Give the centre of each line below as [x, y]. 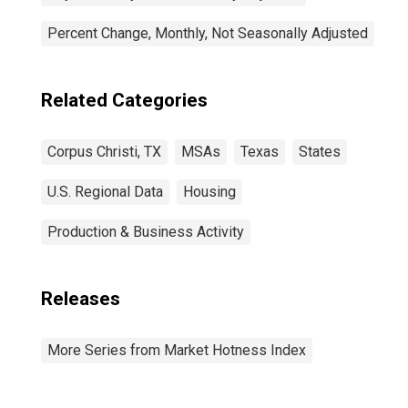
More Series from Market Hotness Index [177, 350]
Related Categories [124, 100]
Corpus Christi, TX [104, 152]
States [320, 152]
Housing [209, 192]
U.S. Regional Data [105, 192]
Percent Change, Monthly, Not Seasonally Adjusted [208, 33]
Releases [81, 299]
